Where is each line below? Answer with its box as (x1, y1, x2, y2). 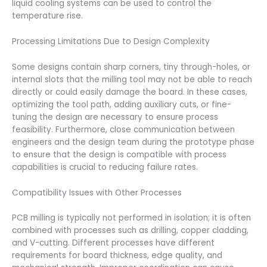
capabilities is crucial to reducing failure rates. (12, 161, 198, 173)
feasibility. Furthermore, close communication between (12, 123, 235, 135)
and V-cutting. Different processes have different (12, 237, 215, 249)
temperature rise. (12, 10, 83, 21)
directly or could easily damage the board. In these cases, (12, 86, 247, 98)
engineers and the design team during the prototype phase (12, 136, 254, 148)
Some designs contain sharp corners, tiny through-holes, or (12, 61, 250, 73)
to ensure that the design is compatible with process (12, 148, 226, 160)
